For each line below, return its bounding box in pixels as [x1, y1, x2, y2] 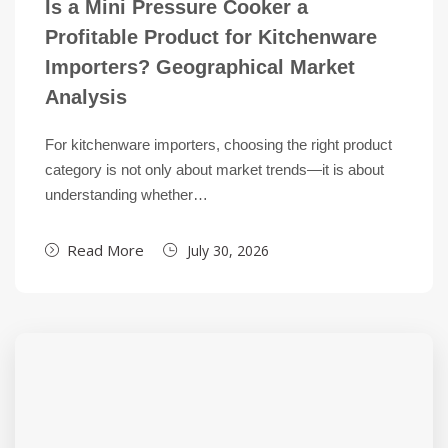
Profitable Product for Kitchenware [45, 26, 377, 48]
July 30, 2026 [187, 241, 269, 260]
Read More [67, 240, 144, 260]
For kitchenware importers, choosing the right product [45, 136, 392, 153]
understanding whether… [45, 186, 208, 203]
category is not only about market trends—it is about [45, 161, 384, 178]
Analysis [45, 86, 127, 108]
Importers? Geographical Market [45, 56, 355, 78]
